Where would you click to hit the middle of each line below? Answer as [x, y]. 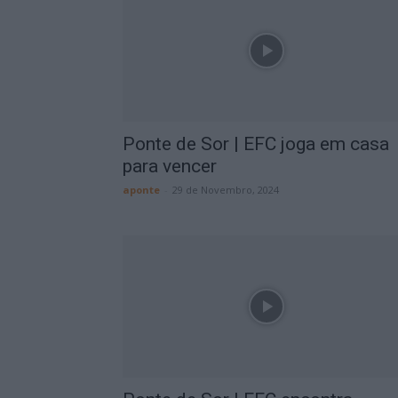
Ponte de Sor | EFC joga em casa [256, 144]
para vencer [170, 166]
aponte [141, 190]
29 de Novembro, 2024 [226, 190]
